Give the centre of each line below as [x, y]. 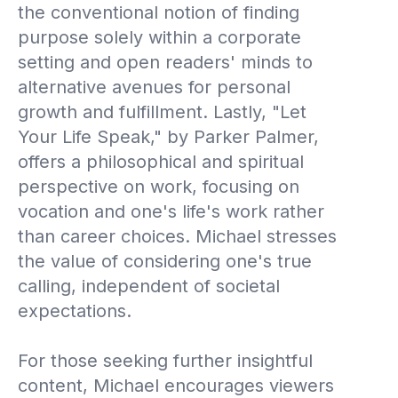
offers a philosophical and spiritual [161, 161]
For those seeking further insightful [165, 360]
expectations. [75, 310]
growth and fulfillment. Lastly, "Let [162, 111]
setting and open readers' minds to [165, 62]
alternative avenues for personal [154, 87]
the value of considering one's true [165, 261]
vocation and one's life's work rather [171, 211]
